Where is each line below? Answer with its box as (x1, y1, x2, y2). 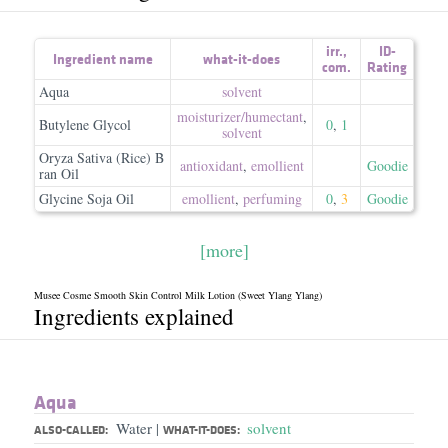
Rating (367, 57, 407, 77)
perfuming (242, 189, 302, 208)
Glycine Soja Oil (39, 189, 134, 208)
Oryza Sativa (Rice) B (39, 148, 164, 167)
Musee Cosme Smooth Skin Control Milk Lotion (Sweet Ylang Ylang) (33, 288, 322, 302)
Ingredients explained (33, 301, 234, 331)
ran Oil (39, 164, 79, 183)
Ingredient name (52, 49, 153, 69)
